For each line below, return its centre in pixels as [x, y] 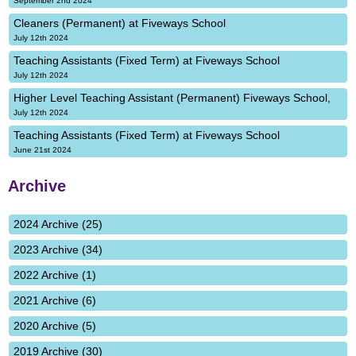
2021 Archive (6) [55, 300]
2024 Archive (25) [58, 224]
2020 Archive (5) [55, 326]
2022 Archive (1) [55, 275]
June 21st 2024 [43, 150]
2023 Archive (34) [58, 250]
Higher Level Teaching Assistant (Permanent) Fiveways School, [172, 98]
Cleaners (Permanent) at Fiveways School [120, 23]
